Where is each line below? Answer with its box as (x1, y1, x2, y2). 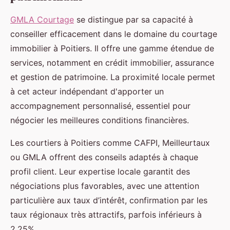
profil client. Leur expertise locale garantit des (10, 166, 190, 177)
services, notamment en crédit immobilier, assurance (10, 57, 214, 68)
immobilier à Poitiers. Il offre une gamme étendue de (10, 43, 214, 54)
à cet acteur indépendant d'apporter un (10, 86, 164, 97)
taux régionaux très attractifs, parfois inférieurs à (10, 209, 202, 220)
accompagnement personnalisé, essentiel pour (10, 101, 190, 111)
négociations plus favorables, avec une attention (10, 181, 199, 191)
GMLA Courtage (10, 14, 74, 25)
